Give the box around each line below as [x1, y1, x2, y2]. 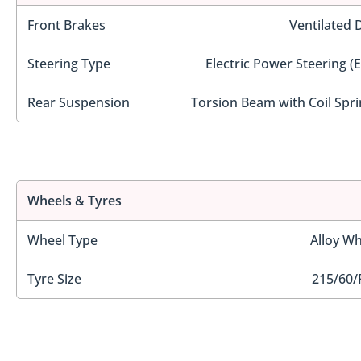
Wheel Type [27, 231, 98, 250]
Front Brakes [27, 15, 106, 34]
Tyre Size [27, 270, 81, 288]
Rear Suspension [27, 93, 130, 111]
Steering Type [27, 54, 110, 73]
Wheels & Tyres [27, 192, 122, 210]
